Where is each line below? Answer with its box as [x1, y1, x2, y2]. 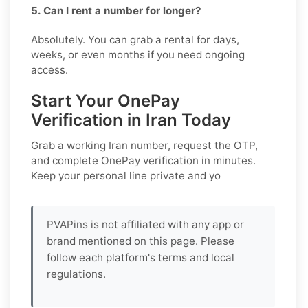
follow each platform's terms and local [47, 250, 234, 264]
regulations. [47, 267, 106, 280]
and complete [31, 153, 101, 167]
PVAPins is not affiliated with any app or [47, 217, 244, 231]
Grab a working [31, 138, 109, 152]
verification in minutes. [140, 153, 256, 167]
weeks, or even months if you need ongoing [31, 47, 245, 61]
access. [31, 63, 68, 76]
